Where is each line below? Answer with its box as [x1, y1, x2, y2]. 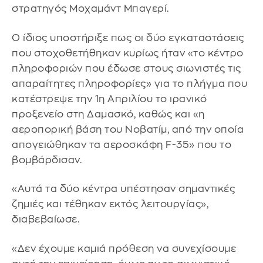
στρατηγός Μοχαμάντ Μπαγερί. [12, 4, 169, 14]
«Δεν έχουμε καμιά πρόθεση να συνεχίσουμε [12, 244, 236, 254]
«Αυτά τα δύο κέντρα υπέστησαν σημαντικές [12, 184, 235, 194]
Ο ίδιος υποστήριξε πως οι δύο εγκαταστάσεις [12, 32, 244, 43]
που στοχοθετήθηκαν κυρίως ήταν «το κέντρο [12, 48, 244, 58]
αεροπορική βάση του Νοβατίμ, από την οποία [12, 124, 244, 134]
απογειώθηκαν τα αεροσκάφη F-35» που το [12, 139, 231, 150]
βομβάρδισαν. [12, 154, 82, 165]
